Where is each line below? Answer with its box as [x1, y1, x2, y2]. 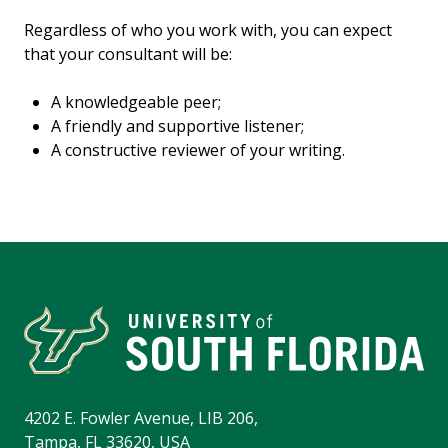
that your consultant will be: [24, 43, 232, 66]
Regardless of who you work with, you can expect [24, 19, 392, 42]
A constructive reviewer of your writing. [51, 139, 346, 162]
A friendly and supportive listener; [51, 115, 305, 138]
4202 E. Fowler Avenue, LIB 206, [24, 407, 258, 430]
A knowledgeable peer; [51, 91, 222, 114]
